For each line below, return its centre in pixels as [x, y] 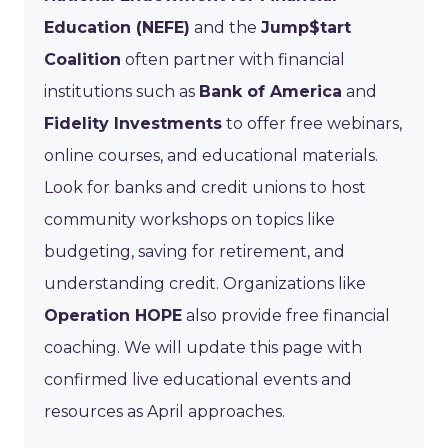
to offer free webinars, [312, 123]
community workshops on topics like [189, 219]
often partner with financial [233, 59]
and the [225, 27]
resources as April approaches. [164, 411]
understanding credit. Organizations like [205, 283]
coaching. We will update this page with [203, 347]
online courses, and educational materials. [211, 155]
